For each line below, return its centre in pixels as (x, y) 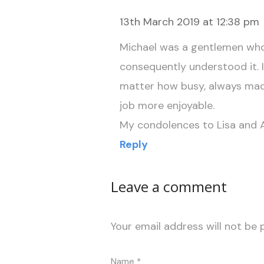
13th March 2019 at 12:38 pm (189, 22)
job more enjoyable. (167, 106)
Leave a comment (169, 186)
